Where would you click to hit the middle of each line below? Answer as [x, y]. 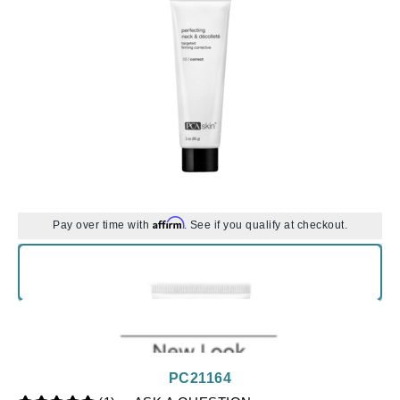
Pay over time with [103, 225]
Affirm [168, 223]
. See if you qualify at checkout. [265, 225]
